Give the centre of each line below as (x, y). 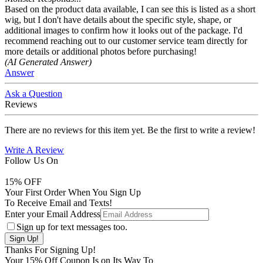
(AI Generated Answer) (48, 62)
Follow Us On (31, 161)
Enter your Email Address (53, 214)
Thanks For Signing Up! (50, 250)
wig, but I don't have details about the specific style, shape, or (118, 20)
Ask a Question (33, 94)
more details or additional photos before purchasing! (101, 52)
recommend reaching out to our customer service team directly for (126, 41)
